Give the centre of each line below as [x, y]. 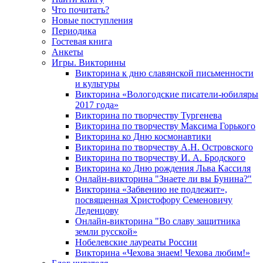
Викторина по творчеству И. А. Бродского [160, 158]
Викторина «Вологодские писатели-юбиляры [167, 95]
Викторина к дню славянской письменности [164, 73]
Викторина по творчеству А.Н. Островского [164, 147]
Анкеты [68, 52]
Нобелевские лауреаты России [136, 242]
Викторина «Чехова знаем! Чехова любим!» [163, 253]
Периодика [74, 31]
